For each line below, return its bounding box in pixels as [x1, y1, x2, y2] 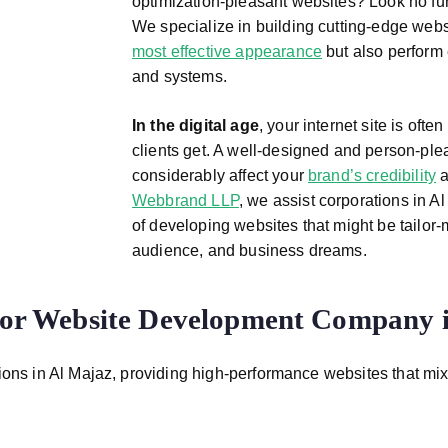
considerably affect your [132, 167, 309, 184]
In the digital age [132, 117, 259, 134]
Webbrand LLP [132, 192, 239, 209]
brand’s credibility [308, 167, 437, 184]
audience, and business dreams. [132, 242, 367, 259]
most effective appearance [132, 43, 323, 60]
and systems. [132, 68, 227, 85]
